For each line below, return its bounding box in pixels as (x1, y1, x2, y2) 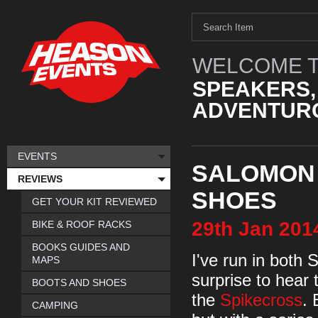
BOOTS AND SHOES (32, 277, 126, 288)
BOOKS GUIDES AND (32, 241, 130, 253)
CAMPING (32, 300, 78, 311)
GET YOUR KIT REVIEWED (32, 196, 157, 207)
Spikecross (220, 291, 302, 309)
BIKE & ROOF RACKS (32, 219, 131, 230)
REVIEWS (18, 173, 62, 185)
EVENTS (18, 150, 57, 162)
